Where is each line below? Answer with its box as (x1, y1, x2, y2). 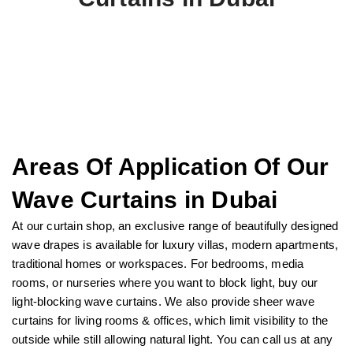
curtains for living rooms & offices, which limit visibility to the (12, 314, 329, 328)
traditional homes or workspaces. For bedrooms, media (12, 257, 304, 271)
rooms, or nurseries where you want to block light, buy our (12, 276, 318, 290)
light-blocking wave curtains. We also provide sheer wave (12, 295, 315, 309)
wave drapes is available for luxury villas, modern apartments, (12, 238, 339, 252)
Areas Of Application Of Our (12, 154, 329, 180)
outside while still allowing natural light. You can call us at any (12, 333, 333, 347)
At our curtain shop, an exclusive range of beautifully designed (12, 219, 339, 233)
